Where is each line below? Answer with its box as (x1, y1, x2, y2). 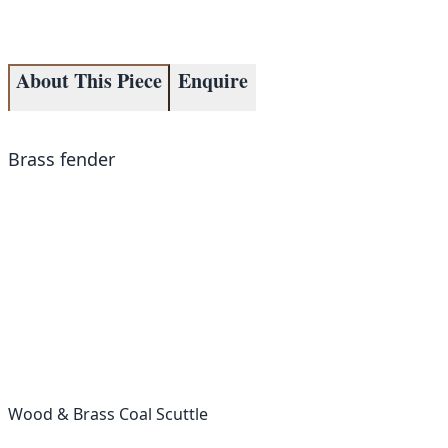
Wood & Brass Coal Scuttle (8, 403, 208, 425)
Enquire (178, 66, 248, 96)
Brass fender (8, 147, 115, 172)
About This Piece (16, 66, 162, 96)
